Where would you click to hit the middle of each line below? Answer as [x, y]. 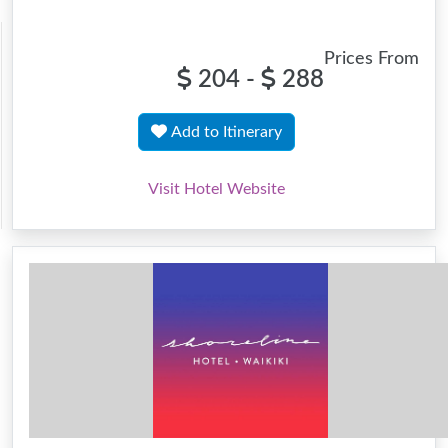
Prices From [371, 58]
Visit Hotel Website [216, 189]
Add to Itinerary [226, 132]
